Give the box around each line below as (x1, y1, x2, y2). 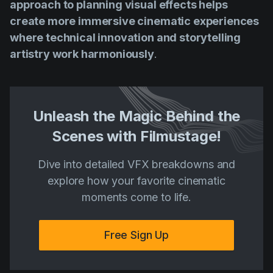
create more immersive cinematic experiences (10, 15, 260, 28)
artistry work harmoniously (10, 48, 154, 61)
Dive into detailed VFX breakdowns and (37, 158, 236, 171)
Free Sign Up (104, 229, 169, 242)
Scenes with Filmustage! (51, 127, 222, 146)
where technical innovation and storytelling (10, 31, 241, 44)
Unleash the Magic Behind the (32, 107, 241, 126)
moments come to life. (82, 191, 191, 204)
